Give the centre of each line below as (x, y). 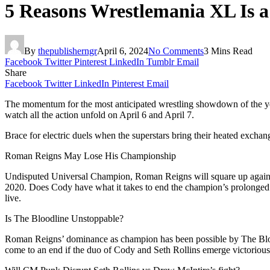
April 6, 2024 (123, 51)
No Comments (176, 51)
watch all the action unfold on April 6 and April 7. (101, 115)
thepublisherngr (67, 51)
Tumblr (160, 62)
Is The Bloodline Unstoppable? (64, 219)
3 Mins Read (228, 51)
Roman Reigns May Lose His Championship (90, 156)
